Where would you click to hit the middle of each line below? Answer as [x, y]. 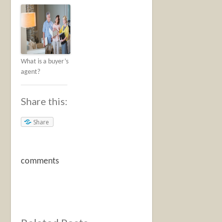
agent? [31, 72]
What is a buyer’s [45, 61]
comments [40, 162]
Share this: [44, 101]
